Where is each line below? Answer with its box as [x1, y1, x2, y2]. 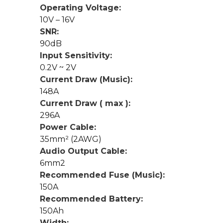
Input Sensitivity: [40, 51, 112, 61]
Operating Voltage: [40, 3, 121, 13]
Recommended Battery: [40, 194, 143, 204]
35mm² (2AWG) [40, 134, 102, 144]
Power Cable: [40, 122, 96, 132]
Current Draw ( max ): [40, 99, 130, 109]
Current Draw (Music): [40, 75, 132, 85]
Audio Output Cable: [40, 146, 127, 156]
